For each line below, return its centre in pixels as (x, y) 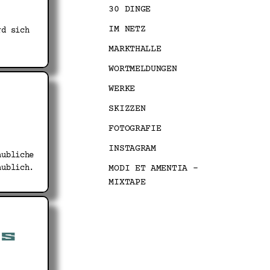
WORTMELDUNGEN (143, 69)
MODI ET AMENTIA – (153, 168)
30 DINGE (130, 9)
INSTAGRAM (132, 149)
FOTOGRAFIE (135, 129)
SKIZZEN (127, 109)
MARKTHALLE (135, 49)
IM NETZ (127, 29)
